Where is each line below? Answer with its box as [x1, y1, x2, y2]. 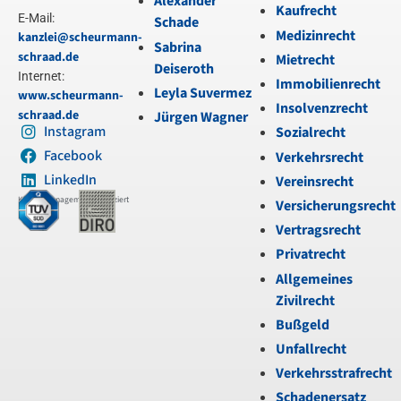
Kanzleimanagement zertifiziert [18, 193, 129, 207]
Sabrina [154, 37, 201, 57]
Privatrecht [276, 244, 346, 265]
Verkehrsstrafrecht [276, 363, 392, 384]
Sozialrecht [276, 123, 346, 143]
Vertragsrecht [276, 220, 361, 241]
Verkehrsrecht [276, 147, 363, 167]
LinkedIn [43, 169, 97, 190]
